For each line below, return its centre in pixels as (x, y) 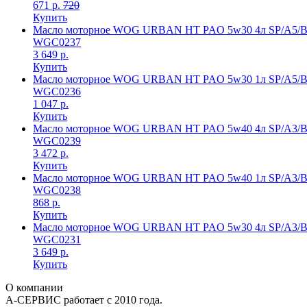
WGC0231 (57, 240)
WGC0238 (57, 190)
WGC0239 (57, 141)
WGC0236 (57, 91)
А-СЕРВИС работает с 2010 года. (84, 300)
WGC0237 (57, 42)
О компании (34, 287)
